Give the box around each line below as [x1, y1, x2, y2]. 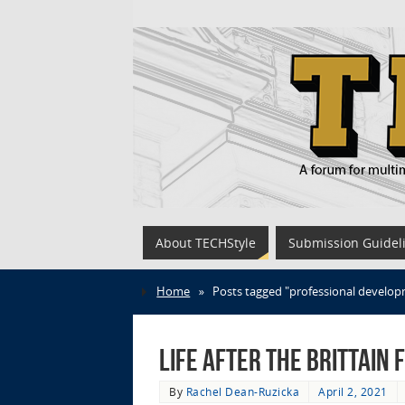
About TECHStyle [155, 234, 256, 251]
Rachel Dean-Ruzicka [185, 384, 299, 399]
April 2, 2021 [318, 384, 388, 399]
